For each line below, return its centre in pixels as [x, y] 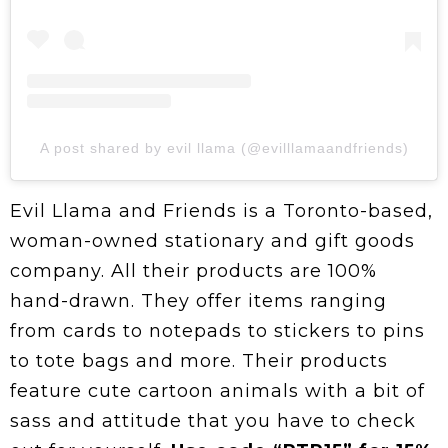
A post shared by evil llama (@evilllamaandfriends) [224, 148]
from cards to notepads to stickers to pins [217, 331]
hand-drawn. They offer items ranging [198, 301]
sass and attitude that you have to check [213, 421]
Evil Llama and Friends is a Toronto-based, [221, 211]
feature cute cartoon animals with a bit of [217, 391]
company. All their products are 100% [193, 271]
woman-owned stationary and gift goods [212, 241]
